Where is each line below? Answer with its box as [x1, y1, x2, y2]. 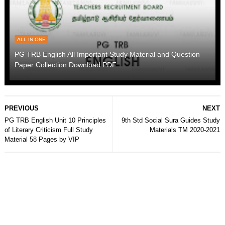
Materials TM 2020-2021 [150, 126, 220, 134]
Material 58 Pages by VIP [4, 135, 79, 143]
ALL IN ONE [17, 36, 46, 42]
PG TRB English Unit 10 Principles [4, 116, 106, 124]
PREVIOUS [4, 104, 39, 112]
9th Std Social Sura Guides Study [122, 116, 220, 124]
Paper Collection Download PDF [14, 60, 117, 69]
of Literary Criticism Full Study [4, 126, 93, 134]
